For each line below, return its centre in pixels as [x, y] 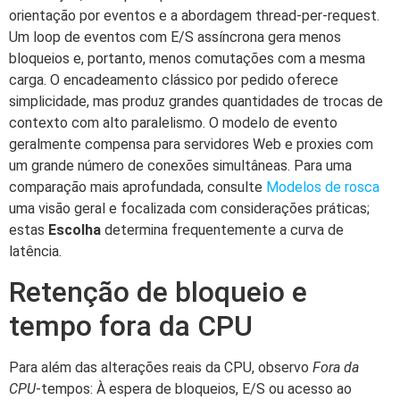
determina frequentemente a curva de [222, 229]
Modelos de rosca [323, 187]
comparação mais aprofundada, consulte [137, 187]
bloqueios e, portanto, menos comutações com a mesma [187, 58]
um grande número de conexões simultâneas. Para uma [180, 165]
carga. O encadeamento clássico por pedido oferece [174, 79]
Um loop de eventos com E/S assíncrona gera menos [175, 37]
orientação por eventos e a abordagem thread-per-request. [194, 15]
